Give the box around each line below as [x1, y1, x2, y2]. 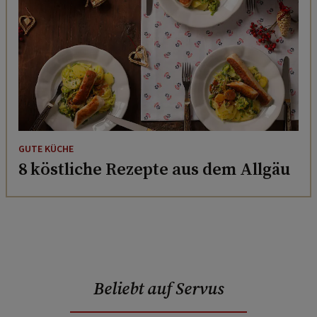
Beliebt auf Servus [93, 276, 224, 300]
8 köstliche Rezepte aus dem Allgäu [18, 156, 290, 180]
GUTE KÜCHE [18, 142, 74, 156]
